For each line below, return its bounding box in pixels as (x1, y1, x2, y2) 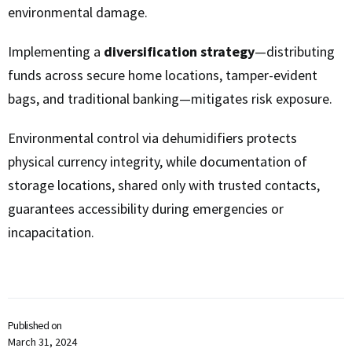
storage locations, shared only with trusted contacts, (8, 176, 320, 195)
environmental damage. (8, 3, 148, 22)
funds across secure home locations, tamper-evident (8, 66, 317, 85)
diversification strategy (104, 42, 255, 61)
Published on (8, 318, 62, 333)
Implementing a (8, 42, 104, 61)
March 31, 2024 (8, 335, 77, 350)
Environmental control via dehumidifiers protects (8, 129, 297, 148)
